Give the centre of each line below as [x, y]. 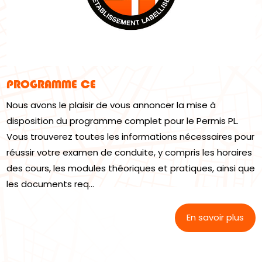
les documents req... [51, 184]
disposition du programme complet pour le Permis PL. [123, 120]
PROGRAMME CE [51, 84]
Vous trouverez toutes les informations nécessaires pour [131, 136]
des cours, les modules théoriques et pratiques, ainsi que [131, 168]
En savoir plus [215, 218]
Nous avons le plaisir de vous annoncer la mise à [111, 105]
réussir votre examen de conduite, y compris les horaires [130, 152]
